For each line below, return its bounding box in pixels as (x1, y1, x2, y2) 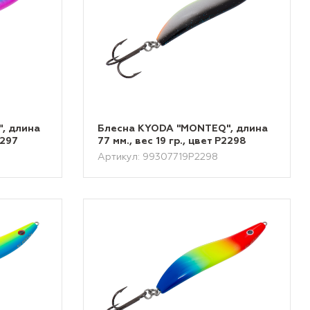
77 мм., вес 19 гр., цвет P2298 (98, 136, 247, 146)
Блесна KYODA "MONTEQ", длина (98, 124, 268, 134)
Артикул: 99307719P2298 (98, 152, 219, 162)
